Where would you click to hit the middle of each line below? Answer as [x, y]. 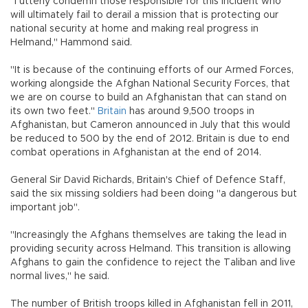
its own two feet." [54, 112]
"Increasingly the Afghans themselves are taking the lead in [148, 235]
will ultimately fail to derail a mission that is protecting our [144, 15]
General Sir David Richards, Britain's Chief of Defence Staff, [148, 180]
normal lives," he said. [60, 277]
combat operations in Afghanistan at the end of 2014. [136, 153]
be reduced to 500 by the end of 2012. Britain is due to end [150, 139]
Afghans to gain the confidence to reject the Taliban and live [153, 263]
